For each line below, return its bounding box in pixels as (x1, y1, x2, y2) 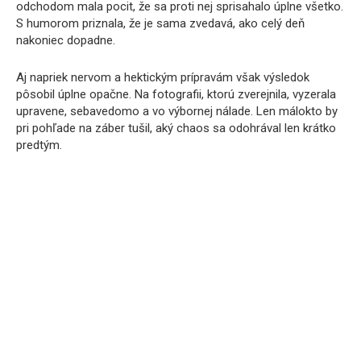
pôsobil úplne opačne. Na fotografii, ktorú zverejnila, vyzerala (16, 86, 336, 102)
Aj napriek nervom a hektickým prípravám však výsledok (16, 69, 309, 85)
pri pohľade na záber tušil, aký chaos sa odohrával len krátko (16, 120, 336, 135)
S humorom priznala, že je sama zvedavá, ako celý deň (16, 15, 305, 31)
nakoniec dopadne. (16, 32, 115, 48)
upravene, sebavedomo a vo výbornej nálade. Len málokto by (16, 103, 338, 118)
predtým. (16, 137, 62, 152)
